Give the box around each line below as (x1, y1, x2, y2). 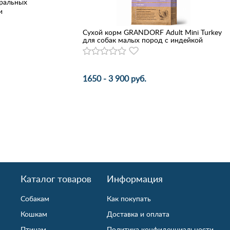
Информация (107, 172, 163, 185)
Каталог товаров (21, 172, 91, 185)
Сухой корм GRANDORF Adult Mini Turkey (82, 27, 222, 37)
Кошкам (21, 209, 47, 219)
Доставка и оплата (107, 209, 169, 219)
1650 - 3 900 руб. (82, 73, 146, 84)
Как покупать (107, 194, 151, 203)
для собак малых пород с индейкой (82, 35, 203, 45)
